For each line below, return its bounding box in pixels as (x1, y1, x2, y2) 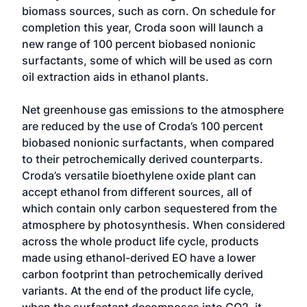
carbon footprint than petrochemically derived (22, 267, 263, 281)
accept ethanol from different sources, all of (22, 185, 252, 199)
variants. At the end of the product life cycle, (22, 284, 254, 297)
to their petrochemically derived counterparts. (22, 152, 263, 166)
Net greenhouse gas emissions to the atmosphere (22, 103, 284, 116)
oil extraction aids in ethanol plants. (22, 70, 209, 84)
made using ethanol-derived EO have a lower (22, 251, 256, 265)
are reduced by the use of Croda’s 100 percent (22, 119, 263, 133)
